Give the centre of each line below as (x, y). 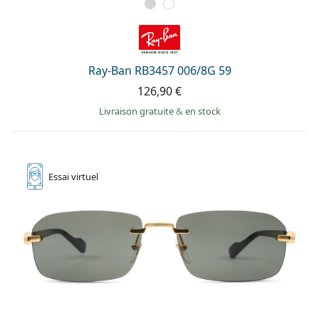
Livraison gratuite (137, 111)
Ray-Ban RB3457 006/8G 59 (159, 70)
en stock (203, 111)
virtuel (85, 177)
